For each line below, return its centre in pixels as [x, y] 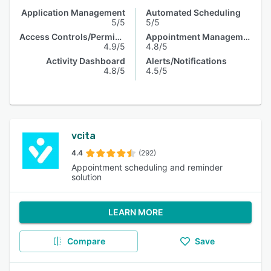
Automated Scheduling [193, 12]
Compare [86, 241]
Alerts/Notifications [186, 61]
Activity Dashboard [86, 61]
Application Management [73, 12]
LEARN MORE [135, 212]
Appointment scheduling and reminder [147, 167]
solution [87, 177]
